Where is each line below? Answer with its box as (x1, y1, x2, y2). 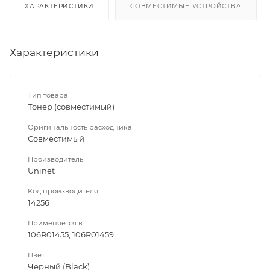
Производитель (28, 154, 83, 163)
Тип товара (28, 90, 68, 99)
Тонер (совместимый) (28, 101, 115, 111)
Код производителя (28, 186, 98, 195)
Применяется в (28, 218, 83, 227)
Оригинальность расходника (28, 122, 132, 131)
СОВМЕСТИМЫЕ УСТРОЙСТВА (130, 2, 242, 10)
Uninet (28, 165, 55, 175)
